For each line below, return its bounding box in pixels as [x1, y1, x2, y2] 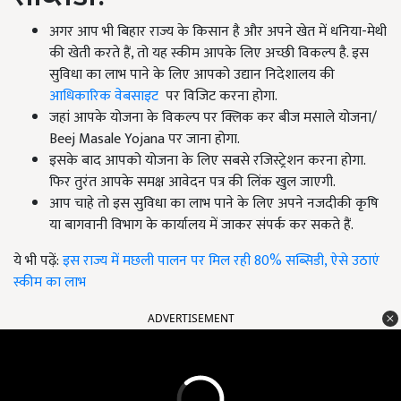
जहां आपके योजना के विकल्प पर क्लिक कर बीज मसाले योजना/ [49, 105, 377, 130]
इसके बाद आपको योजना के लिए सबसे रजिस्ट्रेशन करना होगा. [49, 148, 365, 173]
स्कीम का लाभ [13, 269, 86, 294]
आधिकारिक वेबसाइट [49, 83, 162, 108]
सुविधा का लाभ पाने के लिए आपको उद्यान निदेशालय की [49, 62, 335, 87]
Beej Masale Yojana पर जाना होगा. [49, 126, 240, 151]
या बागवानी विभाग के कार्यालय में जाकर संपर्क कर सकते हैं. [49, 212, 354, 237]
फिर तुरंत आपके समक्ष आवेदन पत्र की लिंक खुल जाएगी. [49, 169, 336, 194]
